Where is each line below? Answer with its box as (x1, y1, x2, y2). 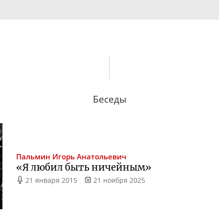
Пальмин (16, 151, 51, 162)
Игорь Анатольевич (52, 151, 127, 162)
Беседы (92, 92, 127, 105)
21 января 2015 (25, 175, 78, 185)
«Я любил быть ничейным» (16, 161, 152, 173)
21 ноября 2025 (93, 175, 145, 185)
